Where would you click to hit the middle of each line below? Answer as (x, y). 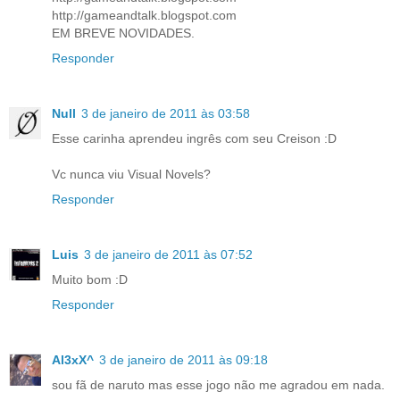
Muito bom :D (90, 279)
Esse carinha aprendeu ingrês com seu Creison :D (194, 138)
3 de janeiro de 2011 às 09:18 (183, 359)
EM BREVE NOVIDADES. (123, 33)
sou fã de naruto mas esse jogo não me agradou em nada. (218, 384)
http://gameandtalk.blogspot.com (144, 15)
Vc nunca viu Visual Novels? (131, 174)
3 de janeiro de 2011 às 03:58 (166, 113)
